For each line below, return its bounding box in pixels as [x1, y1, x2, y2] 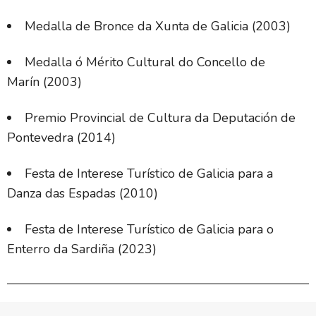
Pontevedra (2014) [7, 128, 116, 146]
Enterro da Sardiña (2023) [7, 240, 157, 257]
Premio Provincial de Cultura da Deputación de [25, 109, 296, 126]
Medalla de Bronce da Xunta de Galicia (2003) [25, 17, 294, 35]
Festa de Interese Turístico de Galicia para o [25, 220, 274, 238]
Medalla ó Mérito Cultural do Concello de [25, 53, 265, 71]
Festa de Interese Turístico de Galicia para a [25, 164, 273, 182]
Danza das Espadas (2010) [7, 184, 158, 202]
